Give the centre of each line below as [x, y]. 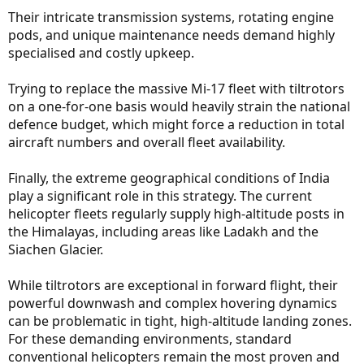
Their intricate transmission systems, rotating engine [171, 17]
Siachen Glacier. [56, 249]
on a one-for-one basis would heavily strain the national [179, 106]
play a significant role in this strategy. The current [160, 195]
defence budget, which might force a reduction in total [176, 124]
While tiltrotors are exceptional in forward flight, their [173, 285]
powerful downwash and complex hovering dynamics [173, 303]
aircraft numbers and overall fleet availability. [147, 142]
